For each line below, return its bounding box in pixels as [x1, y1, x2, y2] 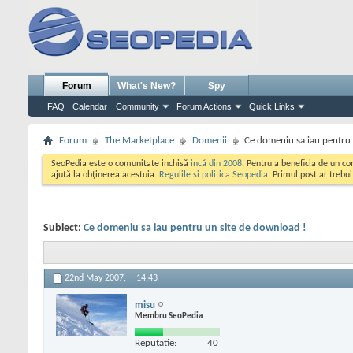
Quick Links [249, 102, 295, 111]
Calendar [72, 102, 107, 111]
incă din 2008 [191, 159, 242, 169]
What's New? [117, 80, 176, 91]
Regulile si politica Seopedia [159, 170, 268, 180]
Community [116, 102, 159, 111]
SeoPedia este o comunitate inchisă [51, 159, 191, 169]
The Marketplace [105, 136, 174, 146]
